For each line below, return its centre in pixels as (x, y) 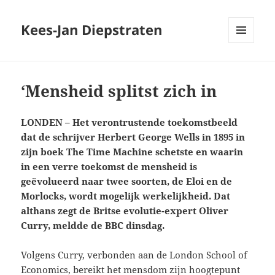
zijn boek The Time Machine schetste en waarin (132, 152)
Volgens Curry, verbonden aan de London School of (134, 255)
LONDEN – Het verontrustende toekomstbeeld (130, 122)
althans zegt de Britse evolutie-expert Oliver (125, 211)
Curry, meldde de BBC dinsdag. (93, 226)
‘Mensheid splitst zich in (119, 91)
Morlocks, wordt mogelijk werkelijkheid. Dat (126, 196)
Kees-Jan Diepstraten (92, 30)
